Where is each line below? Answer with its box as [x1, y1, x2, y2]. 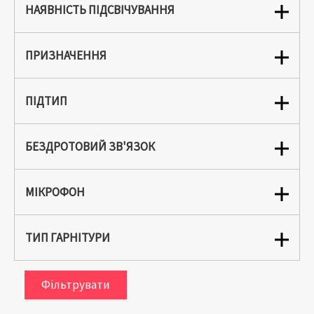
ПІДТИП [25, 93, 67, 109]
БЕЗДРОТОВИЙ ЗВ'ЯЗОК [25, 139, 155, 155]
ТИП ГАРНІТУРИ [25, 230, 110, 246]
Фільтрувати [41, 277, 110, 293]
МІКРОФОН [25, 184, 85, 200]
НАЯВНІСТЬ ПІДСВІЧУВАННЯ [25, 2, 175, 18]
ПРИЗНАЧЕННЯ [25, 48, 107, 64]
